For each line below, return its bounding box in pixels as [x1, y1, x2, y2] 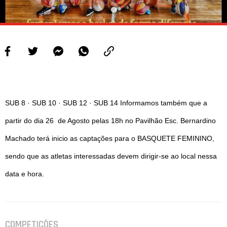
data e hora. [5, 170, 47, 178]
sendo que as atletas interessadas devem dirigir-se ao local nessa [5, 152, 217, 161]
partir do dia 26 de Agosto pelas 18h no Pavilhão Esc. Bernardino [5, 117, 216, 125]
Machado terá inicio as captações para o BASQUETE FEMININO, [5, 134, 215, 143]
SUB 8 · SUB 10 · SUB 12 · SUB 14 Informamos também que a [5, 99, 208, 107]
